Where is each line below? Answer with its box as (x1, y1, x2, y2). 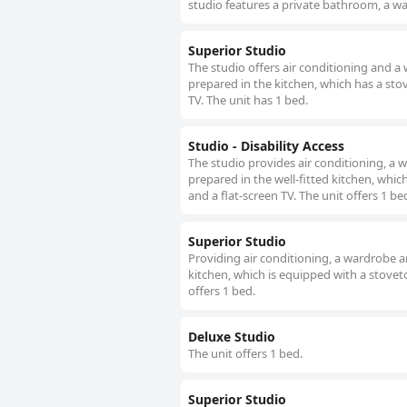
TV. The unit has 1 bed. (188, 92, 308, 109)
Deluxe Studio (188, 328, 275, 346)
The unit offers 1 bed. (188, 345, 303, 362)
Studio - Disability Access (188, 137, 344, 155)
